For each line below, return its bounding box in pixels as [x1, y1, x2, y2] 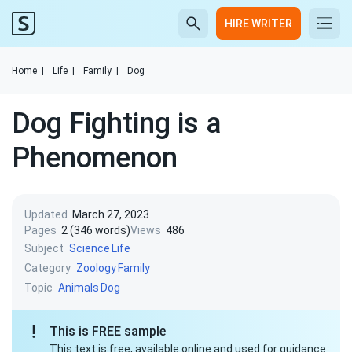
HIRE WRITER [225, 17, 292, 30]
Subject [24, 241, 64, 255]
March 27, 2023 [72, 208, 149, 221]
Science [69, 242, 110, 255]
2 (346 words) [61, 224, 130, 236]
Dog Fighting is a [12, 107, 222, 140]
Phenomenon [12, 141, 178, 174]
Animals [58, 281, 99, 294]
